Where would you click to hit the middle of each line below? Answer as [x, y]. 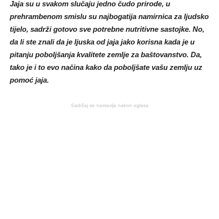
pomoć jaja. [29, 80]
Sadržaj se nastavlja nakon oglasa [109, 106]
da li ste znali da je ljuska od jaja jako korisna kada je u [102, 42]
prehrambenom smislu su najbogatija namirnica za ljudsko [109, 17]
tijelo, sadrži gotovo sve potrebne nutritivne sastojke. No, [107, 29]
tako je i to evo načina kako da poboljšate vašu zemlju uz [106, 67]
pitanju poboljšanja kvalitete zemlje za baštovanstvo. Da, [106, 55]
